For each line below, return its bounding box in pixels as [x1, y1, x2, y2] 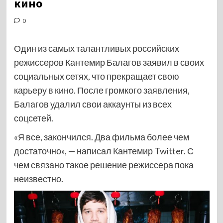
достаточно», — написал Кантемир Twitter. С [13, 145, 194, 156]
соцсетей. [13, 112, 53, 123]
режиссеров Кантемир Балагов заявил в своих [13, 57, 204, 68]
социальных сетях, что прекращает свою [13, 71, 179, 82]
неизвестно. [13, 173, 63, 184]
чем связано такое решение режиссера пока [13, 159, 194, 170]
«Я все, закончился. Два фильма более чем [13, 131, 189, 142]
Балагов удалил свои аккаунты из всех [13, 99, 172, 110]
